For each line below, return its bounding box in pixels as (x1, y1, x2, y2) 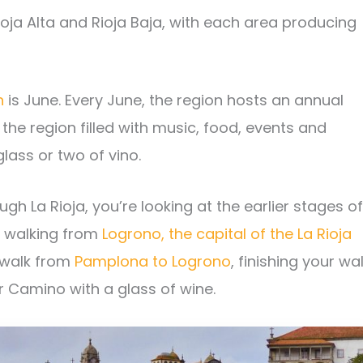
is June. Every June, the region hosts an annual (4, 90, 344, 111)
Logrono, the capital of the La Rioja (102, 224, 352, 245)
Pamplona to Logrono (75, 251, 231, 272)
